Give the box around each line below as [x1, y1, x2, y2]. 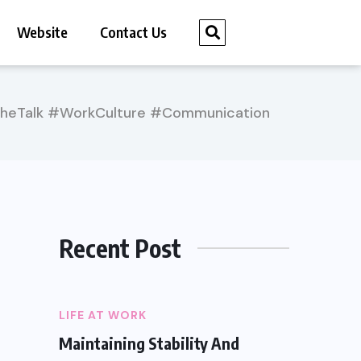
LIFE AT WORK [59, 307, 147, 322]
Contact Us [100, 23, 168, 42]
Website [17, 23, 68, 42]
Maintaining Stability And [59, 332, 239, 353]
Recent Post [59, 232, 181, 263]
